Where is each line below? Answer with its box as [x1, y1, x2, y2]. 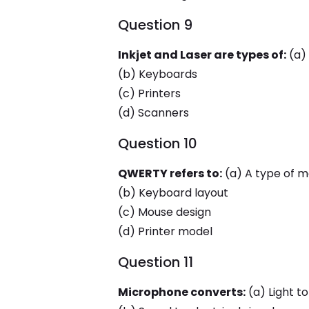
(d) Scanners [117, 105, 189, 121]
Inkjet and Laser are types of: [117, 47, 286, 63]
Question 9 [117, 15, 192, 34]
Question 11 [117, 252, 193, 272]
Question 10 [117, 134, 197, 153]
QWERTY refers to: [117, 166, 222, 181]
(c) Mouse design [117, 204, 211, 220]
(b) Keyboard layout [117, 185, 228, 201]
